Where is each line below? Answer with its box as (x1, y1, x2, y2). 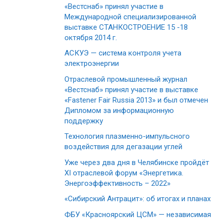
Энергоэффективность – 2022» (64, 178, 170, 188)
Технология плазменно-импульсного (64, 132, 190, 141)
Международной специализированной (64, 12, 196, 21)
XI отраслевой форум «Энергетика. (64, 168, 183, 177)
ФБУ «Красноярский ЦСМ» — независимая (64, 210, 211, 219)
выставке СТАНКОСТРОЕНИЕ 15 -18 (64, 22, 188, 32)
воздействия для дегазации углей (64, 142, 182, 152)
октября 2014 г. (64, 33, 117, 42)
